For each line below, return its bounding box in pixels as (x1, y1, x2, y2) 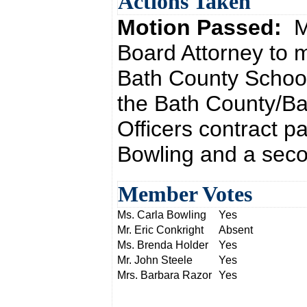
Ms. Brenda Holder (117, 239, 208, 251)
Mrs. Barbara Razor (117, 269, 212, 281)
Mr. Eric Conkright (117, 224, 204, 236)
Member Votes (118, 182, 252, 206)
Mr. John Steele (117, 254, 193, 266)
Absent (219, 224, 253, 236)
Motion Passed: (117, 15, 294, 40)
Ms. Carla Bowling (117, 209, 206, 221)
